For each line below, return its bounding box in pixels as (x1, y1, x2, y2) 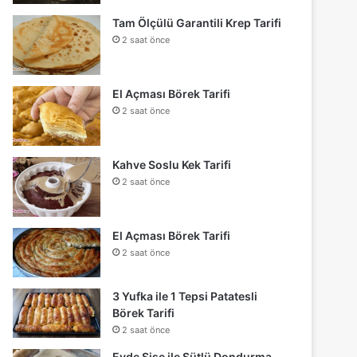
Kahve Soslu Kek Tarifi (112, 158, 232, 172)
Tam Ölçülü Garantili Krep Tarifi (112, 16, 282, 30)
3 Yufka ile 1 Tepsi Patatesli (112, 289, 258, 304)
